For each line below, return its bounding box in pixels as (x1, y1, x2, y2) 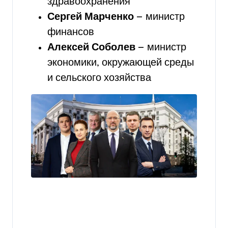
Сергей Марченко (47, 11, 134, 22)
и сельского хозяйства (47, 72, 151, 83)
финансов (47, 26, 94, 38)
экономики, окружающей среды (47, 57, 194, 68)
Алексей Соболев (47, 42, 135, 53)
